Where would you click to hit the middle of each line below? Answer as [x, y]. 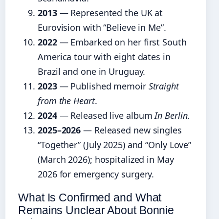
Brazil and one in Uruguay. [92, 72]
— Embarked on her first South [122, 42]
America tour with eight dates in [104, 57]
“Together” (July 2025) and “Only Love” [115, 145]
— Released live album [106, 116]
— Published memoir [103, 86]
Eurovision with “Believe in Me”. [102, 28]
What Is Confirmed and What [90, 197]
